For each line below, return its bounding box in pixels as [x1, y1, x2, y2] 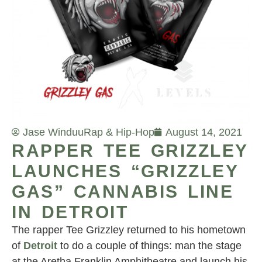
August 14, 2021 [166, 126, 242, 138]
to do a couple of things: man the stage [57, 239, 242, 251]
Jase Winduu [23, 126, 84, 138]
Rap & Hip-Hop [84, 126, 154, 138]
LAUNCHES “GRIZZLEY [12, 161, 238, 181]
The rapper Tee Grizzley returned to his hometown [12, 223, 246, 236]
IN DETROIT [12, 202, 128, 222]
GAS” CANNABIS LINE [12, 181, 233, 201]
